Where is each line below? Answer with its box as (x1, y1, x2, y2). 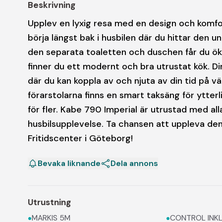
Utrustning (28, 196, 71, 208)
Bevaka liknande (38, 158, 101, 168)
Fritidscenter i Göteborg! (28, 132, 133, 144)
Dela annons (111, 158, 158, 168)
